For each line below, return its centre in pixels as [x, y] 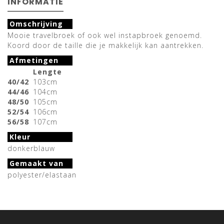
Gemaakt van [36, 163]
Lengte [47, 72]
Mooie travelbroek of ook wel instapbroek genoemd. [105, 35]
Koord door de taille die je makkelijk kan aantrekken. [105, 45]
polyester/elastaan [42, 175]
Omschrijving [36, 24]
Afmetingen [34, 60]
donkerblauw [31, 148]
